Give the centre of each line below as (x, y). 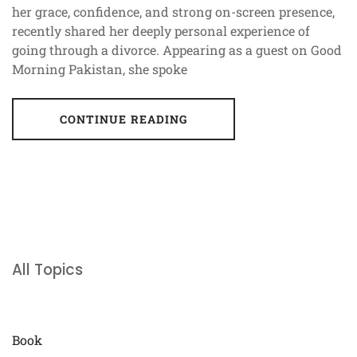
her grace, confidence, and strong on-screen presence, (173, 12)
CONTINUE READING (124, 120)
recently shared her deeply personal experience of (161, 31)
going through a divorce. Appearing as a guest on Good (177, 50)
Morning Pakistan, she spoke (100, 69)
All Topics (47, 270)
